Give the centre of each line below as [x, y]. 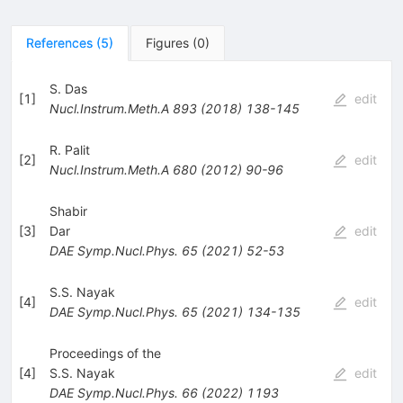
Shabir [68, 210]
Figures [167, 42]
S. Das [68, 88]
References [59, 42]
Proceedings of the [105, 353]
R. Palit [69, 149]
